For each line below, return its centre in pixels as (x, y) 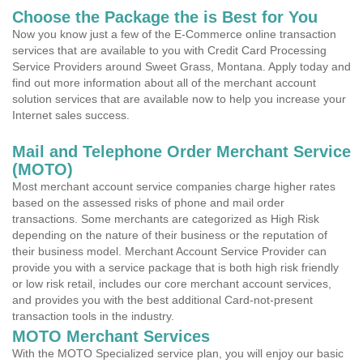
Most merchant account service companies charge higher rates (174, 186)
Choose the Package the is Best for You (165, 17)
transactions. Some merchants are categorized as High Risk (166, 219)
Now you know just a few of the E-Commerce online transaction (174, 34)
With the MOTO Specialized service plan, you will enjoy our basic (178, 353)
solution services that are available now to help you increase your (179, 99)
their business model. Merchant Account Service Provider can (169, 251)
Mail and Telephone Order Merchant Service (181, 152)
